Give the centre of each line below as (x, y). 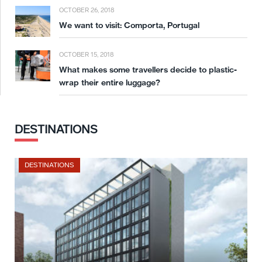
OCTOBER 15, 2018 (86, 55)
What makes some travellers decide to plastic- (148, 70)
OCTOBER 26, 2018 (87, 11)
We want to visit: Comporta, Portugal (129, 25)
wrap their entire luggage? (110, 83)
